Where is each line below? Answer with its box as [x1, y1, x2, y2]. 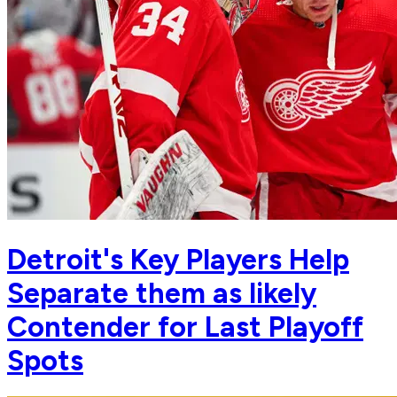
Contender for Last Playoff [7, 309, 363, 344]
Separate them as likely [7, 276, 316, 310]
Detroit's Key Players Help [7, 242, 349, 276]
